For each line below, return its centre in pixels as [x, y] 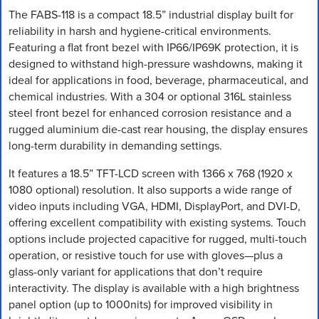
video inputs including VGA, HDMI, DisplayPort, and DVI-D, [155, 206]
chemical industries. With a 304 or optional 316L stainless [150, 96]
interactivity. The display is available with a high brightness [154, 288]
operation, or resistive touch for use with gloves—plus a [146, 255]
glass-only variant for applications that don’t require [136, 271]
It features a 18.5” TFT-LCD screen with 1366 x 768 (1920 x [151, 173]
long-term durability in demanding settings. [115, 145]
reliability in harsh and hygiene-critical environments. [140, 31]
